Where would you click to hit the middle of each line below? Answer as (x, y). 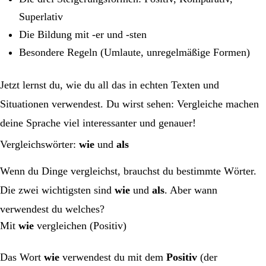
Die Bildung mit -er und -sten (83, 34)
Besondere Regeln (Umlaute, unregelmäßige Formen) (134, 52)
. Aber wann (191, 190)
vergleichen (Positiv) (80, 225)
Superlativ (41, 16)
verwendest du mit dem (113, 257)
